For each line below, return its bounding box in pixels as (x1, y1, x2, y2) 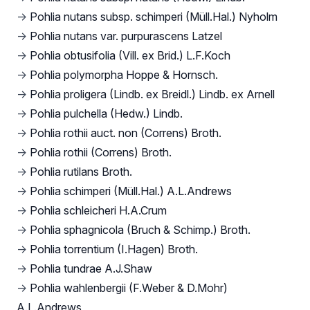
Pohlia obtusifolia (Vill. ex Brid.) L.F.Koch (30, 48, 230, 63)
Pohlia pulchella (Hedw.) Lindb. (30, 107, 183, 121)
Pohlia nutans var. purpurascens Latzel (30, 29, 222, 44)
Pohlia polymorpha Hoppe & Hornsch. (30, 68, 218, 82)
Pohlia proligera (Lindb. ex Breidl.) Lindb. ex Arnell (30, 87, 275, 102)
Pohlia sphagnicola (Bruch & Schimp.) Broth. (30, 223, 250, 237)
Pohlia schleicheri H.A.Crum (30, 203, 167, 218)
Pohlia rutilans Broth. (30, 165, 132, 179)
